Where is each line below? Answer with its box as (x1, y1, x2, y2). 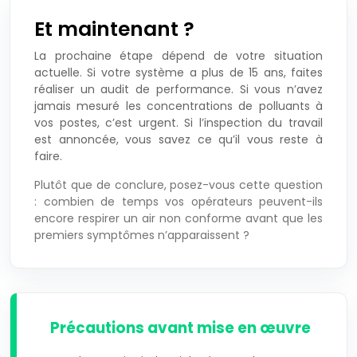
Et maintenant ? (34, 14, 194, 43)
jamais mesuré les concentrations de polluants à (34, 97, 323, 114)
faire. (34, 147, 62, 164)
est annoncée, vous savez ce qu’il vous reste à (34, 131, 323, 147)
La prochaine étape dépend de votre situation (34, 47, 323, 64)
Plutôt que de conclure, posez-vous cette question (34, 176, 323, 193)
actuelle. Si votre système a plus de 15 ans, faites (34, 64, 323, 80)
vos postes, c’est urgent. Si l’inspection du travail (34, 114, 323, 131)
